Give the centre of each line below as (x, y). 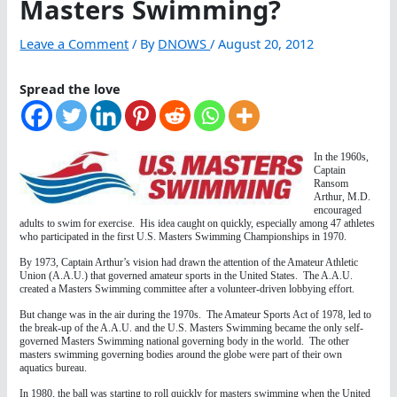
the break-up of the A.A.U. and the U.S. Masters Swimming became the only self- (192, 328)
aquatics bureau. (54, 368)
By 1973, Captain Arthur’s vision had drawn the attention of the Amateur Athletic (189, 263)
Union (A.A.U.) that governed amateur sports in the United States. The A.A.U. (187, 276)
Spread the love (70, 89)
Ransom (331, 184)
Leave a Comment (74, 44)
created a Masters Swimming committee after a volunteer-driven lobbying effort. (187, 289)
